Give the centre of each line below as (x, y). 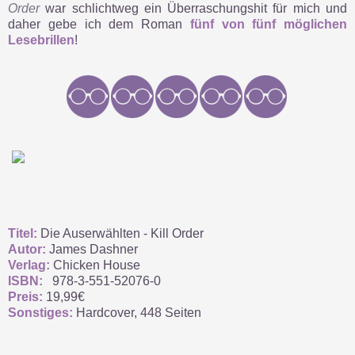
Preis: (25, 297)
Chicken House (95, 265)
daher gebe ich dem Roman (99, 25)
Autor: (29, 250)
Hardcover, (107, 313)
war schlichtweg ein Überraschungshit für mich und (193, 9)
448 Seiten (171, 313)
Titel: (23, 234)
